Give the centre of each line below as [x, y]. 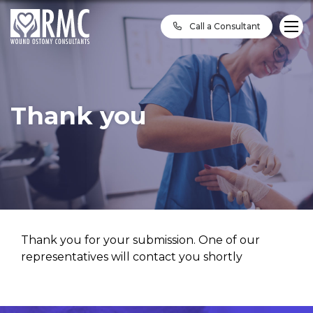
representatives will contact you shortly [132, 257]
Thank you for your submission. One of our [140, 240]
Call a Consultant [224, 26]
